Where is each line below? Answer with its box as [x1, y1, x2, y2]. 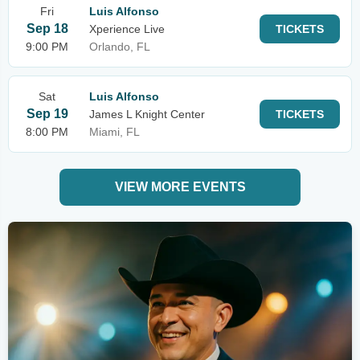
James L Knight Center [89, 108, 205, 121]
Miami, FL [89, 125, 140, 138]
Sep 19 [26, 107, 68, 121]
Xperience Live [89, 22, 165, 35]
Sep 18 [26, 22, 68, 35]
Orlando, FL [89, 40, 150, 53]
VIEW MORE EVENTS [114, 180, 246, 194]
